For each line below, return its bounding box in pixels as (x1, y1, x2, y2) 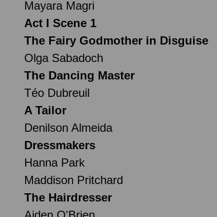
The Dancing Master (24, 68, 135, 82)
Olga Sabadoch (24, 51, 103, 64)
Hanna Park (24, 155, 85, 169)
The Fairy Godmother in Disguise (24, 33, 208, 47)
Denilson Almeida (24, 121, 112, 134)
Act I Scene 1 (24, 16, 96, 30)
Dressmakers (24, 138, 95, 152)
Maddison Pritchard (24, 173, 123, 186)
